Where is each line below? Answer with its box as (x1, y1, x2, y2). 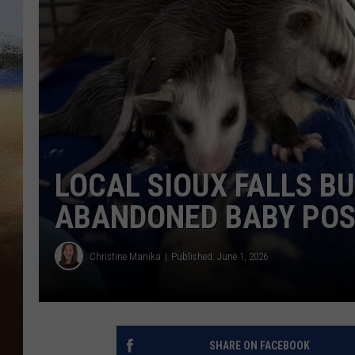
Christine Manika (90, 250, 161, 262)
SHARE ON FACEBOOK (208, 339, 310, 353)
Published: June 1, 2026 (171, 250, 268, 262)
